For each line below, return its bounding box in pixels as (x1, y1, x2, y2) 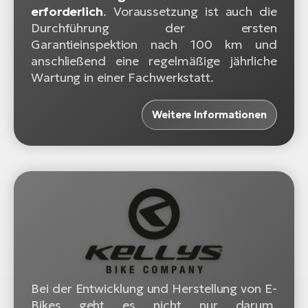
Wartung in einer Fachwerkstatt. (31, 69, 214, 86)
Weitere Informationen (152, 108, 267, 122)
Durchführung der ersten (31, 20, 277, 36)
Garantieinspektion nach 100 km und (31, 36, 277, 53)
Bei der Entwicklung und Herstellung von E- (31, 280, 277, 297)
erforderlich (31, 3, 103, 20)
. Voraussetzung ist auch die (102, 3, 277, 20)
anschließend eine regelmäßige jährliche (31, 53, 277, 69)
